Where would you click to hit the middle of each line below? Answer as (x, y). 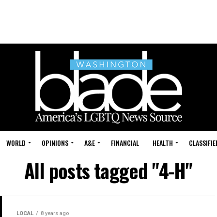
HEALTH (163, 143)
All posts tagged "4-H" (108, 170)
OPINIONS (55, 143)
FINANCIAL (125, 143)
